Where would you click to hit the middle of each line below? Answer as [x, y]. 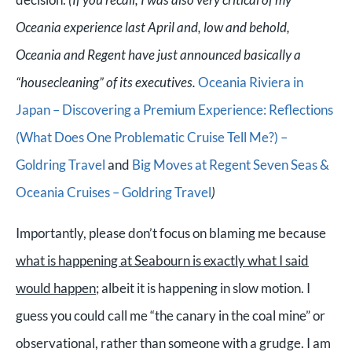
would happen [56, 288]
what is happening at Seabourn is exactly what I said [162, 260]
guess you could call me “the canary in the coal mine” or [170, 315]
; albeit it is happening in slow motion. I [203, 288]
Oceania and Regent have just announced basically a [158, 54]
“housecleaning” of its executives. [107, 82]
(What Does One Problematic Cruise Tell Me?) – [152, 137]
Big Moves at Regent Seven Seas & [231, 164]
